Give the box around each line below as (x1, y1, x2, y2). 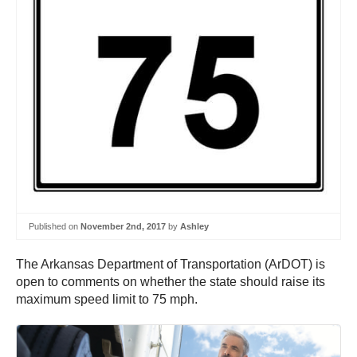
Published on (29, 221, 80, 231)
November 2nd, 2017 (80, 221, 166, 231)
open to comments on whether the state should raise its (16, 275, 325, 289)
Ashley (180, 221, 209, 231)
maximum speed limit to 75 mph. (16, 292, 198, 307)
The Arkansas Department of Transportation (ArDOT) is (16, 257, 325, 272)
